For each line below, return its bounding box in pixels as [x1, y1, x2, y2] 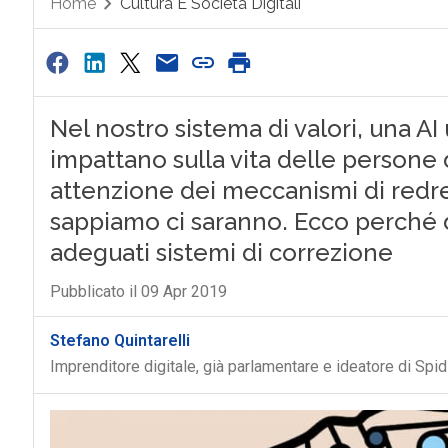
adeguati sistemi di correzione [49, 238, 393, 267]
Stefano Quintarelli [49, 331, 190, 350]
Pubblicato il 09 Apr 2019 [49, 282, 227, 301]
